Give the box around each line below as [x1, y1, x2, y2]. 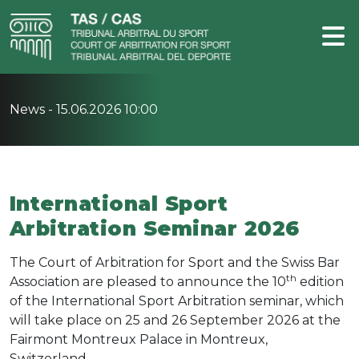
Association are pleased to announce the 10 [10, 274, 286, 289]
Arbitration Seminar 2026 [10, 216, 300, 240]
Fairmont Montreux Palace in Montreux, [10, 332, 268, 347]
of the [10, 293, 51, 309]
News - [10, 102, 56, 117]
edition [296, 274, 344, 289]
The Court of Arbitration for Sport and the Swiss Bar [10, 255, 340, 270]
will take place [10, 313, 105, 328]
